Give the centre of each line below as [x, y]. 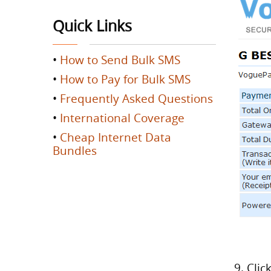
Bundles [75, 150]
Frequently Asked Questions [136, 98]
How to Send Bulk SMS [120, 60]
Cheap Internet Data [116, 137]
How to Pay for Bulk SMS [125, 79]
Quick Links [92, 26]
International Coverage [122, 118]
